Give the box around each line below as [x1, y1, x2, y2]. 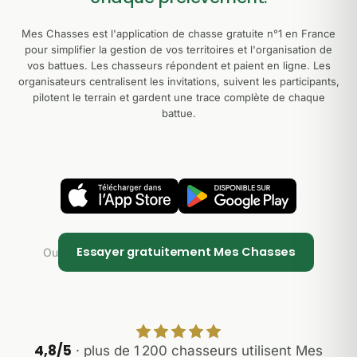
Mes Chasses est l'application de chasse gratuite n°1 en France [22, 27, 335, 40]
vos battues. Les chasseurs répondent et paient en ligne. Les [26, 59, 331, 72]
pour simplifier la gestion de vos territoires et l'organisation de [25, 43, 332, 56]
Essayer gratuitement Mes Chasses [76, 244, 296, 260]
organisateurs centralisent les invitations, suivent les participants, [18, 75, 339, 88]
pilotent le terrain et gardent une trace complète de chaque [32, 91, 325, 104]
